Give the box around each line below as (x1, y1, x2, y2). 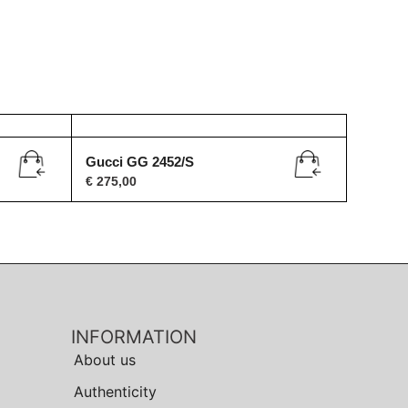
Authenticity (74, 382, 158, 402)
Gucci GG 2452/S (85, 153, 194, 169)
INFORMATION (71, 326, 198, 349)
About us (74, 351, 137, 370)
